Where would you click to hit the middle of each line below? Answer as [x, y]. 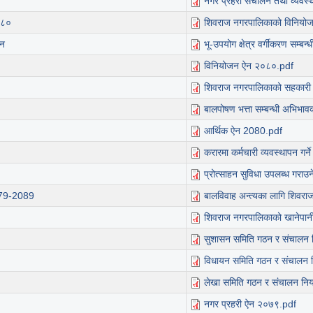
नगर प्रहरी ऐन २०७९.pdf [250, 304]
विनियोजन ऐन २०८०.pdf [249, 65]
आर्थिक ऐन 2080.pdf [243, 130]
